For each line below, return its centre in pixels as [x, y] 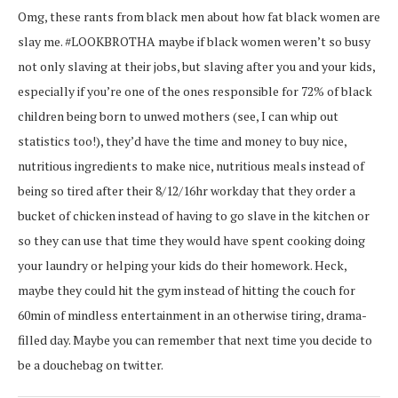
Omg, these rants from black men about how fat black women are [199, 17]
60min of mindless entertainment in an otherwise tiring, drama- [192, 315]
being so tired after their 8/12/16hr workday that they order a [187, 191]
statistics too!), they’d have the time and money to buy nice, [182, 141]
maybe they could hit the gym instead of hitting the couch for [187, 291]
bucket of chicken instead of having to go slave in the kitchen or [194, 216]
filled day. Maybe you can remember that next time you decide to [195, 340]
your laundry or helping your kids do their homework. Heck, [182, 266]
